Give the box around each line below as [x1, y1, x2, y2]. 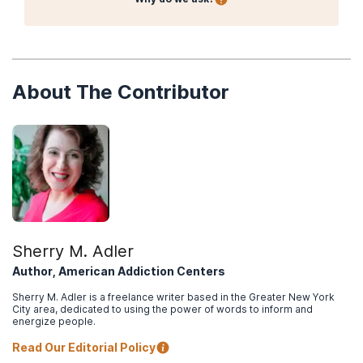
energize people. [12, 314, 96, 327]
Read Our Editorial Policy [12, 340, 156, 354]
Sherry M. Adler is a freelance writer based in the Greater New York [12, 290, 335, 303]
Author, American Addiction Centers [12, 263, 225, 278]
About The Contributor [12, 79, 229, 104]
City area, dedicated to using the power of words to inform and [12, 302, 313, 315]
